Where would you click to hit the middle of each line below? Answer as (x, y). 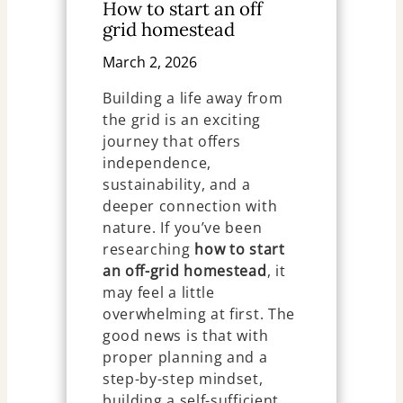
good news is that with (185, 336)
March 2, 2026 (149, 63)
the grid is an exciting (181, 120)
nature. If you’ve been (182, 228)
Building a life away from (193, 99)
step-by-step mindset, (183, 379)
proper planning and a (185, 358)
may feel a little (158, 293)
